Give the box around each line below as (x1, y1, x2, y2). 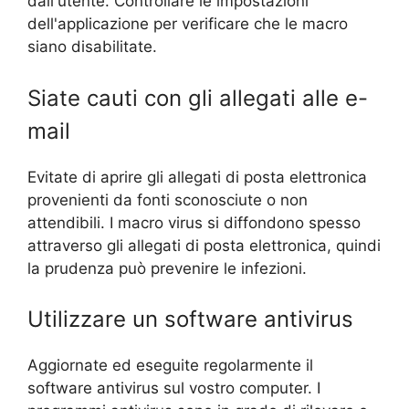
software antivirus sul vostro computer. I (27, 379, 320, 397)
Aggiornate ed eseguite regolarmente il (27, 356, 313, 374)
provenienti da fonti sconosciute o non (27, 190, 308, 209)
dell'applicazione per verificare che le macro (27, 15, 348, 33)
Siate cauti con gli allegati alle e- (27, 84, 368, 111)
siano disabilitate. (27, 37, 157, 56)
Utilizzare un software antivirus (27, 306, 353, 332)
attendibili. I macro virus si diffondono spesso (27, 213, 361, 232)
